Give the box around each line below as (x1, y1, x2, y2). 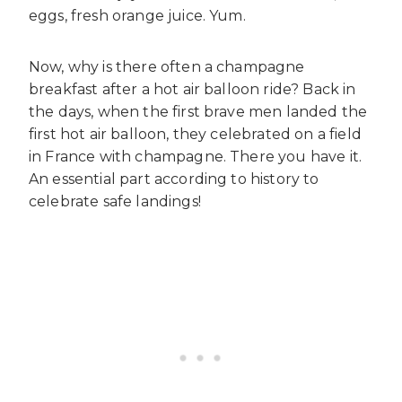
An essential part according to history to (29, 170, 319, 188)
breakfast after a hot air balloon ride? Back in (29, 81, 356, 99)
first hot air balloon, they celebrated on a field (29, 126, 362, 144)
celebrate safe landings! (29, 193, 201, 211)
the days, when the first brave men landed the (29, 103, 368, 121)
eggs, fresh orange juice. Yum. (29, 7, 246, 25)
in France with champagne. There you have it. (29, 148, 363, 166)
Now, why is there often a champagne (29, 58, 305, 76)
